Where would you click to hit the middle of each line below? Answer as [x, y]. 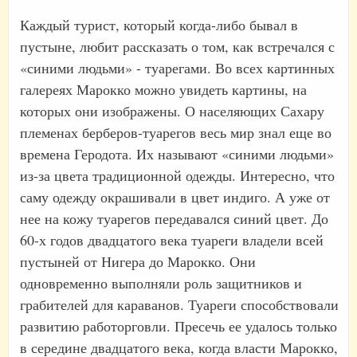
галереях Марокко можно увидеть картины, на [163, 90]
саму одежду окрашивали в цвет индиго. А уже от [175, 197]
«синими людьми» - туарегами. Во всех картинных [177, 68]
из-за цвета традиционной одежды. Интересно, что [177, 176]
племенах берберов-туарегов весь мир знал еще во [176, 133]
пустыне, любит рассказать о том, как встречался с [177, 47]
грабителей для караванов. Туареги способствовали [179, 305]
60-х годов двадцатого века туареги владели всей [172, 240]
